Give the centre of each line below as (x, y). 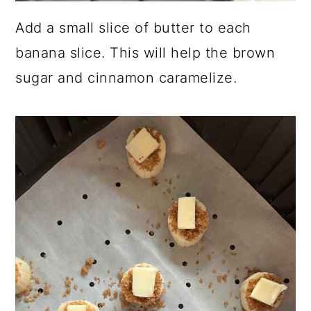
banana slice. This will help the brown (145, 52)
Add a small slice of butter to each (133, 27)
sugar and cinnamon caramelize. (126, 77)
